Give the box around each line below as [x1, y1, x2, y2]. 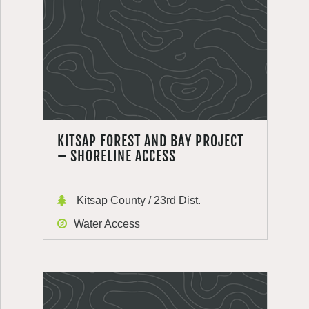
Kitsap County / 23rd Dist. [74, 195, 201, 206]
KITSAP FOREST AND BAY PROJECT [57, 132, 243, 150]
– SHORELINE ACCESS [57, 148, 176, 165]
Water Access [74, 218, 140, 230]
